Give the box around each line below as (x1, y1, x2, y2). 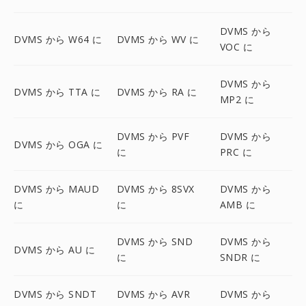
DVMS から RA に (116, 85, 197, 98)
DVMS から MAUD (14, 182, 99, 195)
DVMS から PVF (116, 130, 190, 143)
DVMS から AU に (14, 242, 95, 256)
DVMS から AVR (116, 288, 191, 301)
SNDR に (219, 251, 261, 264)
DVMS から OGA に (14, 137, 103, 151)
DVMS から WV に (116, 32, 199, 46)
